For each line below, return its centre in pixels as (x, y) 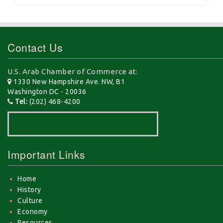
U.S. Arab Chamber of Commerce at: (73, 71)
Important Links (47, 154)
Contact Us (35, 47)
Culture (30, 200)
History (29, 189)
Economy (33, 211)
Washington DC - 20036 (47, 91)
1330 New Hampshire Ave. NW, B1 (68, 81)
